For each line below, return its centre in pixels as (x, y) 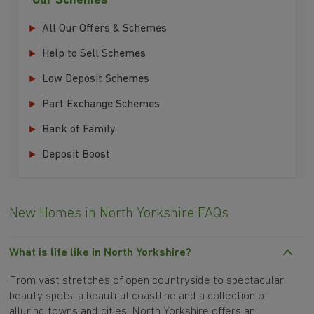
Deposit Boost (76, 155)
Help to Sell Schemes (94, 54)
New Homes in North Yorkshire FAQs (119, 213)
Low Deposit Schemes (96, 80)
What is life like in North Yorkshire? (101, 252)
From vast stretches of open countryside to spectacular (147, 281)
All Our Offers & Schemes (105, 29)
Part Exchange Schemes (101, 105)
